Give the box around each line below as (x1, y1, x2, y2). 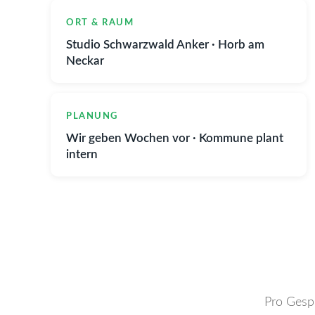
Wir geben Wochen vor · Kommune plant (66, 132, 283, 144)
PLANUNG (66, 112, 118, 121)
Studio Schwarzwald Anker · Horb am (66, 39, 264, 51)
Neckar (66, 55, 104, 67)
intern (66, 148, 98, 160)
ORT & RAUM (66, 18, 134, 27)
